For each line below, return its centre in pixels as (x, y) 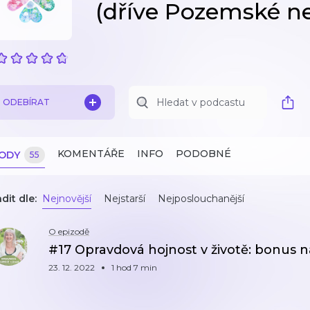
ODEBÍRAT (26, 102)
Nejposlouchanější (201, 199)
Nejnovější (67, 199)
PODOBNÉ (203, 154)
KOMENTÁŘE (91, 154)
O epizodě (69, 231)
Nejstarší (125, 199)
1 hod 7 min (134, 267)
